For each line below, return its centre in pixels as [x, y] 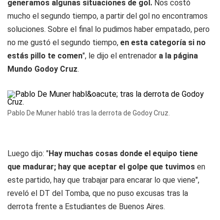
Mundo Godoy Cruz [42, 69]
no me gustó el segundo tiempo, [64, 42]
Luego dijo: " [28, 153]
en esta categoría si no [163, 42]
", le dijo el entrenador [121, 56]
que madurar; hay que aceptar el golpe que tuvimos [101, 167]
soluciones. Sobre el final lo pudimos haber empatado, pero [109, 29]
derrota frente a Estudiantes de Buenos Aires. [86, 206]
